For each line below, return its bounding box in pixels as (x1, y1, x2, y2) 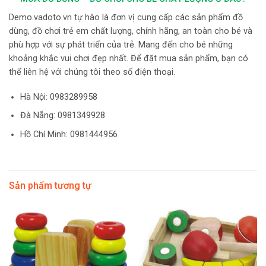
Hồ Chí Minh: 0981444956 (20, 129, 118, 140)
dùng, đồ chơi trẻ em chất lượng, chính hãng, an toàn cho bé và (9, 26, 252, 36)
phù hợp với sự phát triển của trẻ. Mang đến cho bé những (9, 39, 233, 50)
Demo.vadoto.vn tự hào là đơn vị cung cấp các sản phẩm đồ (9, 12, 243, 23)
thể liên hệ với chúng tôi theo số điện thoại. (9, 66, 175, 77)
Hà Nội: (20, 91, 47, 102)
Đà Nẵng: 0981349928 (20, 110, 105, 121)
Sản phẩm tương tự (9, 179, 91, 191)
